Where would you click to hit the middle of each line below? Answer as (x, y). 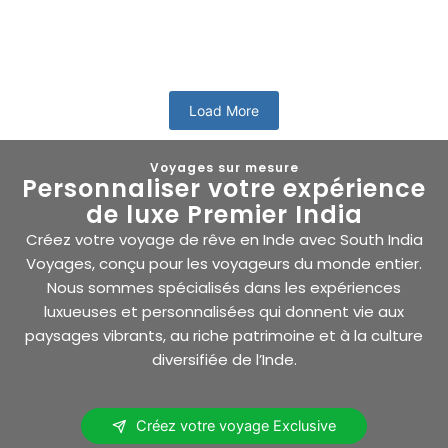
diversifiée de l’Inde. (224, 359)
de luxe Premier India (224, 214)
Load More (224, 110)
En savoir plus (70, 39)
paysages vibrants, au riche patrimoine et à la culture (224, 335)
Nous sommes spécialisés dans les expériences (224, 287)
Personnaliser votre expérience (224, 188)
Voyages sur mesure (224, 167)
